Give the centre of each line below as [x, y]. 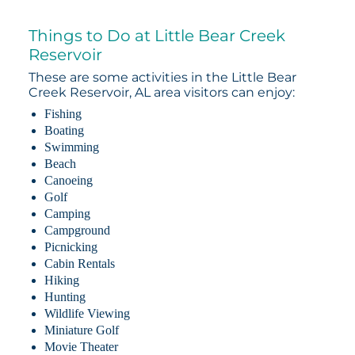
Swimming [71, 147]
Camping [67, 213]
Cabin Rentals [79, 263]
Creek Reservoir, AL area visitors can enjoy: [161, 92]
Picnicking [71, 246]
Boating [64, 130]
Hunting [65, 296]
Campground [77, 230]
